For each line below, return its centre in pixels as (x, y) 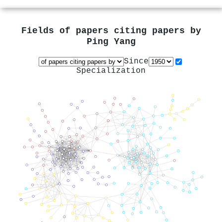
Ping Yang (111, 42)
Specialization (111, 71)
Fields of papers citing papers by (111, 31)
